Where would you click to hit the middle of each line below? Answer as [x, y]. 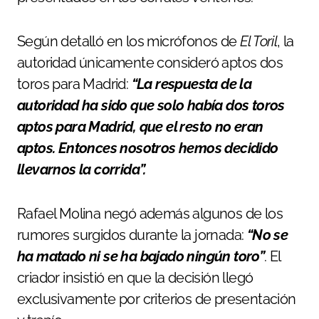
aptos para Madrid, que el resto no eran [140, 127]
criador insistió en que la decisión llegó [135, 278]
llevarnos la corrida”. [82, 170]
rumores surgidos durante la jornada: [132, 235]
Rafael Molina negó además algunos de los [150, 214]
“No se [267, 235]
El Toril [259, 42]
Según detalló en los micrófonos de [129, 42]
